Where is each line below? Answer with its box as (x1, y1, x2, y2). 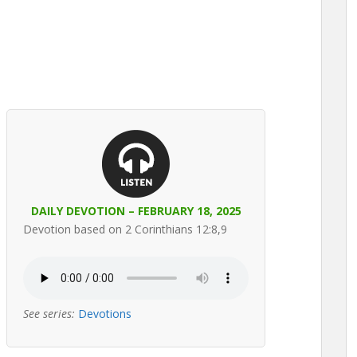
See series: (23, 306, 75, 321)
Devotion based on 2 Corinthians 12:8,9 (23, 222, 227, 237)
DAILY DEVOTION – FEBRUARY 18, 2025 (30, 203, 241, 218)
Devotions (78, 306, 131, 321)
